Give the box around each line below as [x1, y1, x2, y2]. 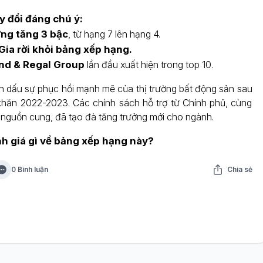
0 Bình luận [11, 164, 48, 174]
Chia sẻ [227, 164, 252, 174]
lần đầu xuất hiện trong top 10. [84, 58, 213, 70]
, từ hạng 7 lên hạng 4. [68, 28, 160, 40]
